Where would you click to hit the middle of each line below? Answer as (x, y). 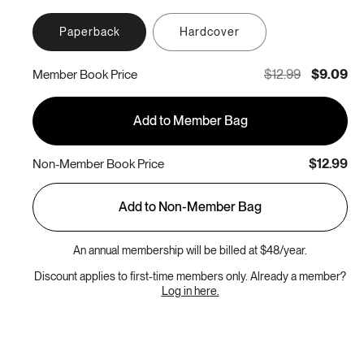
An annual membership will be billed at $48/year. (190, 250)
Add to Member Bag (190, 120)
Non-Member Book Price (98, 164)
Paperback (89, 31)
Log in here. (190, 290)
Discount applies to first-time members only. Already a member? (190, 276)
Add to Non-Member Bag (190, 206)
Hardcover (210, 31)
